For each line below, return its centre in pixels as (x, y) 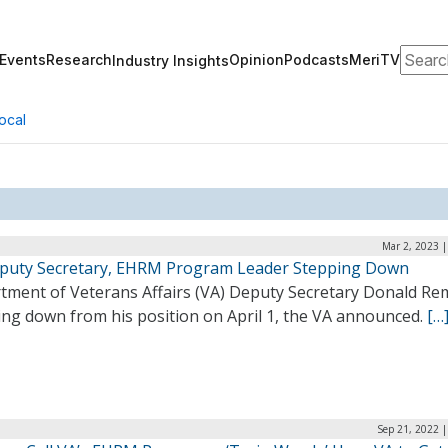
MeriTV (374, 59)
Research (79, 59)
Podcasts (316, 59)
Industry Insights (170, 60)
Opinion (256, 59)
